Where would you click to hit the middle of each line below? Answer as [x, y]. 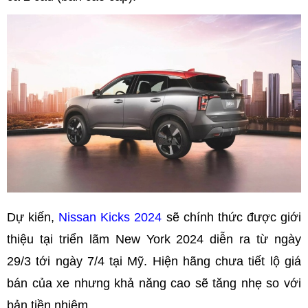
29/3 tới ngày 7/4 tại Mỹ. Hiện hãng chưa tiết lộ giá [154, 262]
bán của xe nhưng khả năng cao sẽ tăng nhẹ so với [154, 284]
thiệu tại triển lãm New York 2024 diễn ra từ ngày [154, 240]
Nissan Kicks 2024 [110, 218]
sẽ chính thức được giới [232, 218]
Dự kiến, [33, 218]
